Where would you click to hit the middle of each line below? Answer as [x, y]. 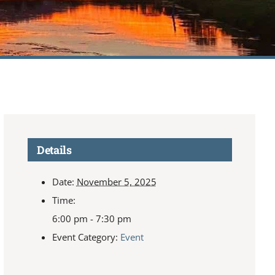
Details [54, 149]
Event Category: [85, 237]
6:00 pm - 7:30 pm [91, 218]
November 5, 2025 [116, 181]
